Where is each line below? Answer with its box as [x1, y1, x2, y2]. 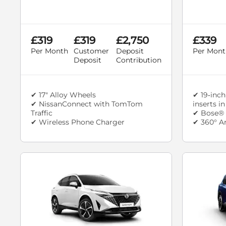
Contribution [116, 55, 161, 65]
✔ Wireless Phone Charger [31, 118, 125, 127]
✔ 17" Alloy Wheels [31, 90, 96, 100]
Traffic [31, 108, 52, 118]
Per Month [31, 46, 68, 56]
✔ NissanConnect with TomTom [31, 99, 143, 109]
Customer [73, 46, 109, 56]
